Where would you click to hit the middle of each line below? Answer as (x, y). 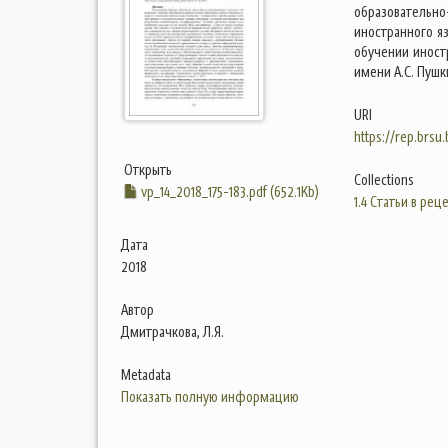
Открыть (148, 170)
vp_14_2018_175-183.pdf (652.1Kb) (228, 192)
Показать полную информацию (210, 397)
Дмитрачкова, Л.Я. (172, 332)
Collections (383, 180)
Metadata (146, 375)
